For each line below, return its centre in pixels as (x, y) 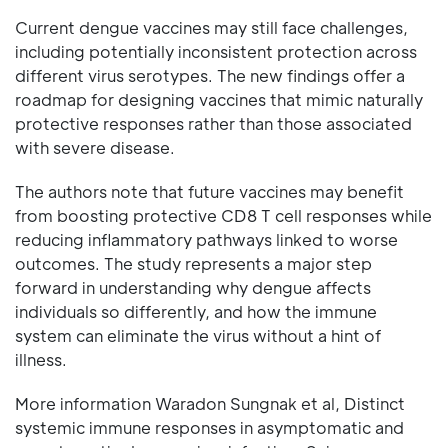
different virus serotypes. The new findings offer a (210, 75)
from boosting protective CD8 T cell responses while (223, 215)
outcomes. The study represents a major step (193, 263)
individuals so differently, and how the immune (196, 311)
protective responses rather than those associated (213, 123)
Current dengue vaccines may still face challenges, (211, 27)
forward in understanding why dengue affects (193, 287)
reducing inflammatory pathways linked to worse (206, 239)
